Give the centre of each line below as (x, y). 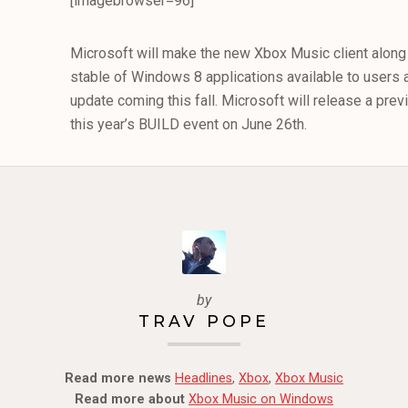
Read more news (118, 378)
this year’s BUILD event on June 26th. (189, 124)
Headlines (204, 378)
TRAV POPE (204, 321)
